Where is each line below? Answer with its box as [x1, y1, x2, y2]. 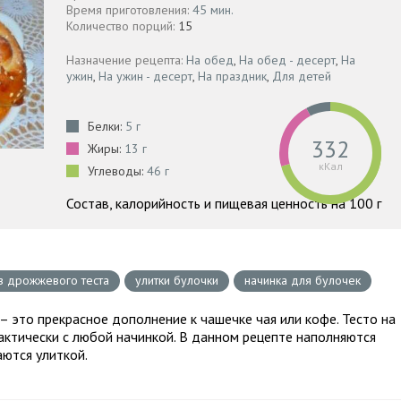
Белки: [88, 118, 125, 134]
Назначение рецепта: [66, 52, 186, 68]
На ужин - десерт [98, 68, 192, 84]
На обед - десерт [239, 52, 336, 68]
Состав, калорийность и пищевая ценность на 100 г [66, 194, 381, 212]
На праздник [198, 68, 267, 84]
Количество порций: [66, 18, 178, 34]
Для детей [272, 68, 331, 84]
